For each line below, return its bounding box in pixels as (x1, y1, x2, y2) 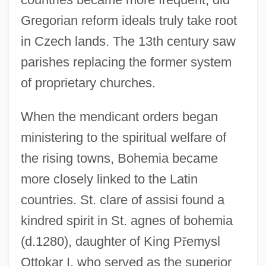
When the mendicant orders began (20, 109, 218, 124)
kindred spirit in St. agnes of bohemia (20, 213, 233, 228)
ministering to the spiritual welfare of (20, 129, 226, 145)
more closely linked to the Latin (20, 171, 198, 186)
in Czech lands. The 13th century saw (20, 33, 236, 49)
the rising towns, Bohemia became (20, 150, 218, 166)
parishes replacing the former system (20, 54, 232, 69)
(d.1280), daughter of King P (20, 233, 182, 249)
